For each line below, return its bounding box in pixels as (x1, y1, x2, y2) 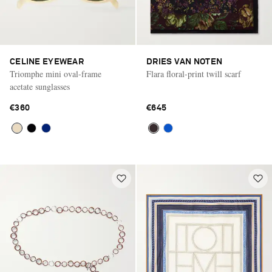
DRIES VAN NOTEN (146, 57, 223, 66)
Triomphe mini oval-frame (10, 67, 101, 80)
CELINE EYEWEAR (10, 57, 84, 66)
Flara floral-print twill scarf (146, 67, 241, 80)
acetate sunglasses (10, 80, 70, 92)
